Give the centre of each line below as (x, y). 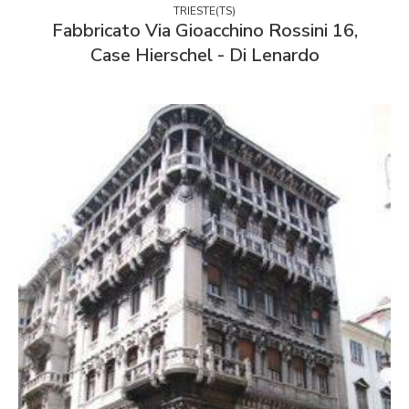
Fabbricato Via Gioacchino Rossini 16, (204, 30)
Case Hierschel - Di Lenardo (204, 55)
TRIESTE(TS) (204, 10)
